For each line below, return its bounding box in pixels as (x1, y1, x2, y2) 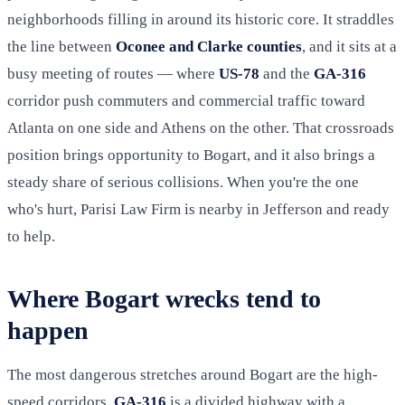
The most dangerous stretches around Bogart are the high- (7, 366, 378, 384)
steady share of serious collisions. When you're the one (7, 174, 359, 192)
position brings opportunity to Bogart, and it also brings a (7, 146, 375, 165)
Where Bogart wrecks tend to (7, 285, 321, 314)
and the (259, 65, 314, 83)
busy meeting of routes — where (7, 65, 219, 83)
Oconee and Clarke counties (116, 38, 302, 56)
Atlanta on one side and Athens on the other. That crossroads (7, 119, 394, 137)
